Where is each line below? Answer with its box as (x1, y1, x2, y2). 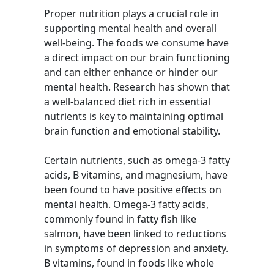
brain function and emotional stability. (44, 124, 220, 138)
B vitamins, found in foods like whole (44, 256, 214, 270)
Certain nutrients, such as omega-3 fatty (44, 154, 230, 167)
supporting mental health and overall (44, 21, 217, 35)
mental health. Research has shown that (44, 80, 230, 94)
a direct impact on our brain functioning (44, 51, 230, 64)
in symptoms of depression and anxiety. (44, 242, 228, 255)
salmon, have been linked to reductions (44, 227, 226, 240)
